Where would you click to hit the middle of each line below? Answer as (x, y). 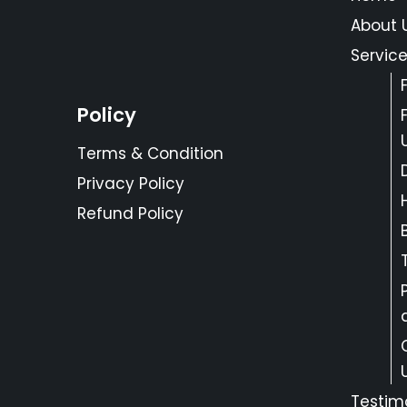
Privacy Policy (130, 183)
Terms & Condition (150, 153)
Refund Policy (130, 213)
